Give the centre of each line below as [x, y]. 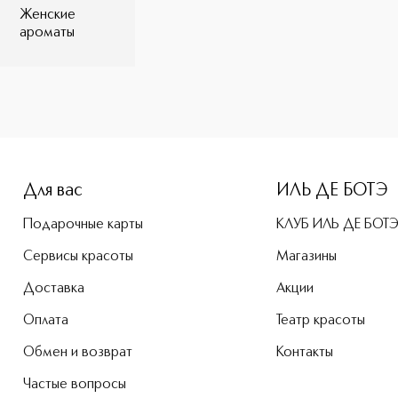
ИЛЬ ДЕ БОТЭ [331, 191]
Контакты [304, 353]
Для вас [53, 191]
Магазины [306, 257]
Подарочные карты [83, 225]
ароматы [47, 33]
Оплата [46, 321]
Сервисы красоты [78, 257]
